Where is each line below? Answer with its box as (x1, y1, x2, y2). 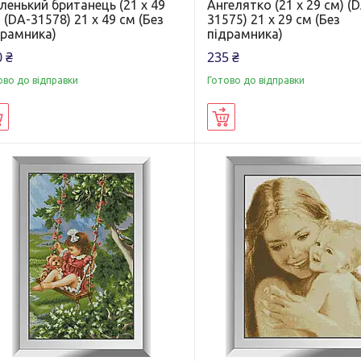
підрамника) (207, 27, 284, 42)
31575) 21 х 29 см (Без (207, 12, 341, 27)
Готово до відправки (207, 75, 305, 86)
